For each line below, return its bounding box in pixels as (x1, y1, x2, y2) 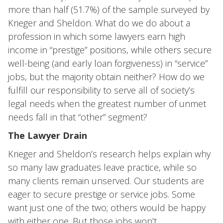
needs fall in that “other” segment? (8, 111, 147, 123)
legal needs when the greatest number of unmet (8, 98, 206, 110)
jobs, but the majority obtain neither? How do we (8, 71, 205, 83)
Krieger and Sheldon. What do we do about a (8, 17, 190, 29)
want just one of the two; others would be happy (8, 202, 206, 214)
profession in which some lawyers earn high (8, 30, 185, 42)
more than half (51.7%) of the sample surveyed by (8, 3, 210, 15)
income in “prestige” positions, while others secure (8, 44, 212, 56)
